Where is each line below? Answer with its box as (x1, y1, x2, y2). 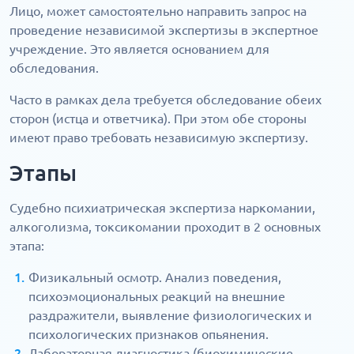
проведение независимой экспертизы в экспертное (9, 23, 318, 38)
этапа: (9, 239, 44, 254)
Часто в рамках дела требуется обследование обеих (9, 92, 322, 107)
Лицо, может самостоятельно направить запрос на (9, 4, 307, 19)
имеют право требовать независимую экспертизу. (9, 130, 308, 145)
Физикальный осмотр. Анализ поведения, (28, 270, 281, 285)
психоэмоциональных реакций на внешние (28, 289, 285, 304)
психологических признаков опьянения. (28, 327, 269, 342)
